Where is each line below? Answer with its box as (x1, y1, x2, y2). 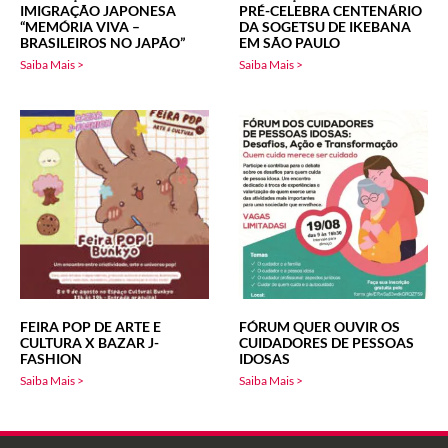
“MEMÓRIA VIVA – (20, 18, 140, 36)
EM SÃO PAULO (239, 34, 340, 52)
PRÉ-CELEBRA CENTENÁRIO (239, 2, 422, 20)
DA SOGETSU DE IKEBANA (239, 18, 411, 36)
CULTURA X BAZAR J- (20, 334, 159, 352)
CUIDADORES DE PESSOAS (239, 334, 414, 352)
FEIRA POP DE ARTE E (20, 318, 161, 336)
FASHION (20, 350, 82, 368)
